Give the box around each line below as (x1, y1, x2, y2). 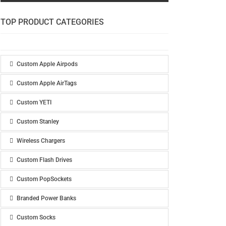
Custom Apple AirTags (16, 80, 77, 87)
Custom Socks (16, 214, 55, 221)
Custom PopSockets (16, 176, 72, 183)
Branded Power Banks (16, 195, 76, 202)
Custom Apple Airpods (16, 61, 78, 68)
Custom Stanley (16, 118, 59, 125)
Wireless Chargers (16, 137, 65, 144)
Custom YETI (16, 99, 51, 106)
